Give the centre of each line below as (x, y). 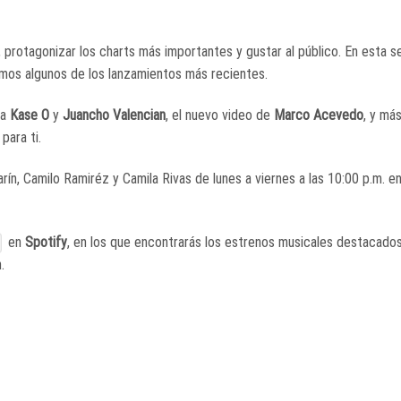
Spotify (47, 242)
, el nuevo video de (218, 115)
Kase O (28, 115)
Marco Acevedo (317, 115)
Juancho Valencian (114, 115)
